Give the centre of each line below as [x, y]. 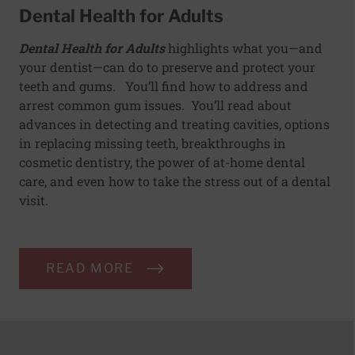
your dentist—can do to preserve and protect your [167, 67]
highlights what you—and [244, 48]
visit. [34, 200]
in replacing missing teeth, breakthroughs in [153, 143]
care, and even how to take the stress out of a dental [175, 181]
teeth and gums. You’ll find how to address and [164, 86]
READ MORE [90, 268]
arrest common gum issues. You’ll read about [155, 105]
